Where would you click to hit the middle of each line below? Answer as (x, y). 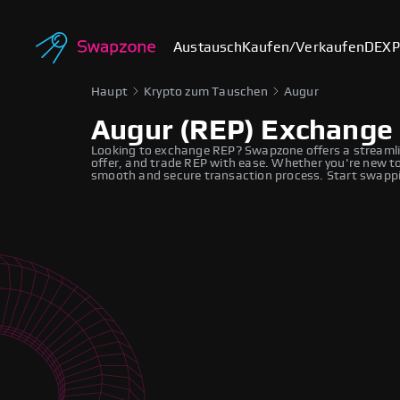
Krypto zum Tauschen (206, 92)
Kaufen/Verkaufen (303, 47)
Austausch (208, 47)
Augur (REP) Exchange (242, 130)
